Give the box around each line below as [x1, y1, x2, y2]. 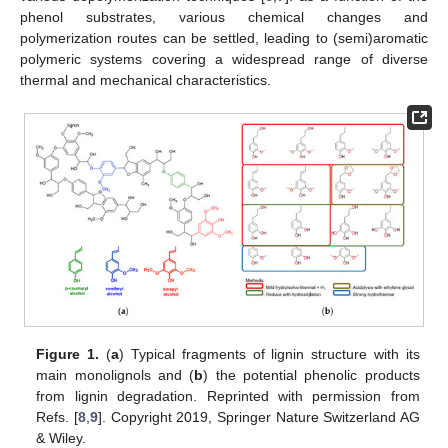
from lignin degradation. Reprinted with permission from [36, 388, 420, 405]
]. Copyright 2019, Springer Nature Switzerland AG [97, 409, 420, 426]
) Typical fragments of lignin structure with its [119, 346, 420, 363]
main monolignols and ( [36, 367, 195, 384]
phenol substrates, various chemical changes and [20, 8, 428, 25]
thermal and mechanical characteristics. [20, 71, 271, 88]
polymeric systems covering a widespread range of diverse [20, 50, 428, 67]
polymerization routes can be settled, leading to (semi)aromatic [20, 29, 428, 46]
